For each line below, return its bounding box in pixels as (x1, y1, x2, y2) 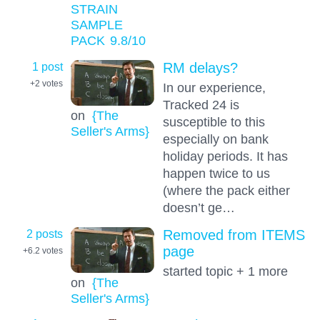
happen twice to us (162, 165, 270, 181)
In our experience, (162, 79, 266, 95)
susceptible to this (162, 114, 265, 129)
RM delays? (162, 59, 238, 76)
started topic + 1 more (162, 263, 288, 279)
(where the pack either (162, 182, 290, 198)
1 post (32, 59, 63, 73)
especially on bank (162, 131, 269, 146)
